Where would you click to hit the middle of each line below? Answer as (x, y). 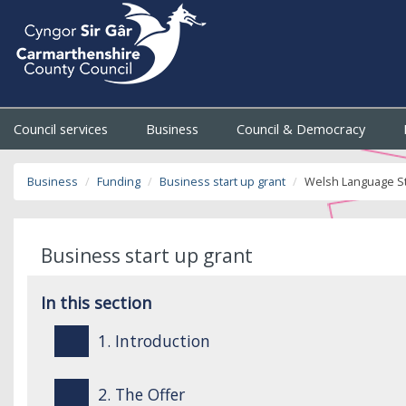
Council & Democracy (303, 129)
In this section (96, 303)
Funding (119, 182)
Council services (63, 129)
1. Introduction (154, 341)
